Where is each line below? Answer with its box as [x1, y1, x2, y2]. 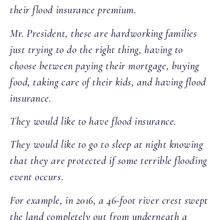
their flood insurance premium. [10, 3, 137, 17]
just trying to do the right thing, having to [10, 43, 183, 56]
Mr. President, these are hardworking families [10, 27, 197, 40]
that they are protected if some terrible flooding [10, 154, 207, 167]
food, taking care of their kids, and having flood [10, 75, 206, 88]
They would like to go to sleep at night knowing [10, 138, 203, 151]
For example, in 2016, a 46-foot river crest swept [10, 193, 208, 207]
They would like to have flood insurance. [10, 115, 176, 128]
